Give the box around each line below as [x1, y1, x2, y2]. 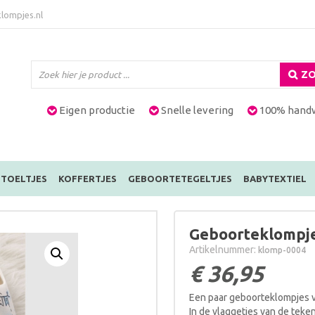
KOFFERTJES [58, 174, 117, 184]
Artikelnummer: [188, 244, 258, 255]
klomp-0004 [257, 245, 306, 255]
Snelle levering [159, 104, 234, 116]
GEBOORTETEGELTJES [127, 174, 232, 184]
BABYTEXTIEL [243, 174, 307, 184]
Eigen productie [57, 104, 136, 116]
